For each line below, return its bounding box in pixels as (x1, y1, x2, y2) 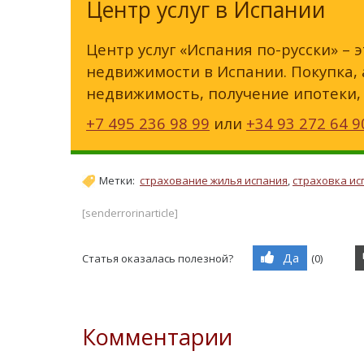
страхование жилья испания (140, 173, 288, 188)
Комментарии (82, 321, 232, 352)
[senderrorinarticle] (82, 205, 178, 220)
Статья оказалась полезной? (82, 250, 233, 266)
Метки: (99, 173, 140, 188)
